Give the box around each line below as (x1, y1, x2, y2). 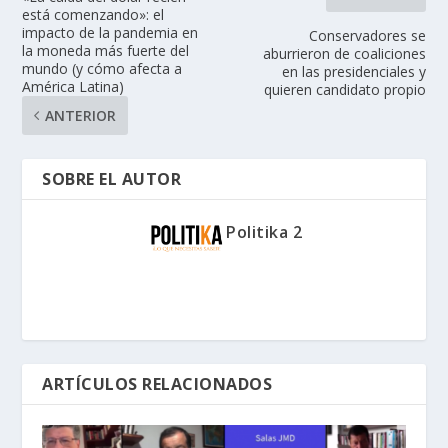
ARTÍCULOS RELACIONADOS (42, 372, 273, 395)
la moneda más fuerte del (22, 40, 190, 60)
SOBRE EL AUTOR (42, 167, 182, 190)
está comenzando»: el (22, 4, 165, 24)
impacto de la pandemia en (22, 22, 199, 42)
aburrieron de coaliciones (262, 43, 426, 63)
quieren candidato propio (263, 79, 426, 99)
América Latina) (22, 76, 125, 96)
